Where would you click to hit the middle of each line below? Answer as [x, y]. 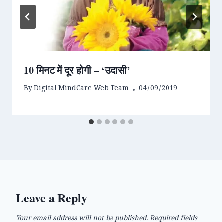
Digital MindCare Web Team [82, 89]
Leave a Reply [52, 198]
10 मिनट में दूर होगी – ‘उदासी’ [77, 70]
